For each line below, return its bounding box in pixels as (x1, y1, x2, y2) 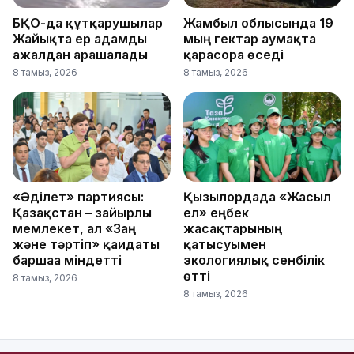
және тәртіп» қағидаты (13, 236, 160, 253)
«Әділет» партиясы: (13, 189, 144, 205)
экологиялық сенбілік (183, 252, 325, 269)
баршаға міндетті (13, 252, 122, 269)
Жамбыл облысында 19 (183, 15, 333, 32)
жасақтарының (183, 220, 282, 237)
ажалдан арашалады (13, 47, 148, 63)
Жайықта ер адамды (13, 31, 147, 47)
